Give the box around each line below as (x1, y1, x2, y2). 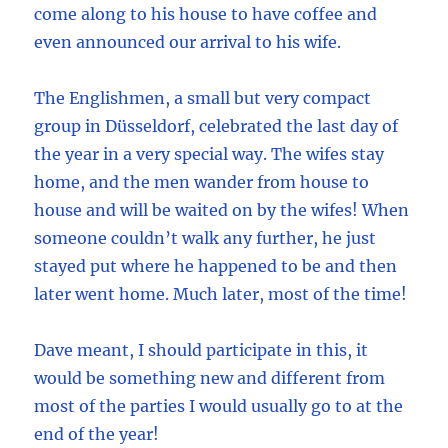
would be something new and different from (34, 368, 386, 389)
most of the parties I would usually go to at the (34, 396, 404, 417)
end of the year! (34, 424, 160, 445)
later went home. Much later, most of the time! (34, 284, 408, 305)
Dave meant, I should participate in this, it (34, 340, 369, 361)
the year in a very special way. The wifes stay (34, 144, 385, 165)
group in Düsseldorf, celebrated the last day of (34, 116, 399, 137)
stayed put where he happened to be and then (34, 256, 398, 277)
